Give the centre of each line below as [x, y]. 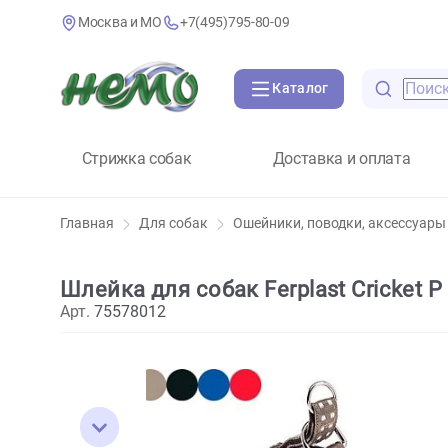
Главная [96, 249]
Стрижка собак [151, 176]
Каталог [333, 99]
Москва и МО [133, 25]
